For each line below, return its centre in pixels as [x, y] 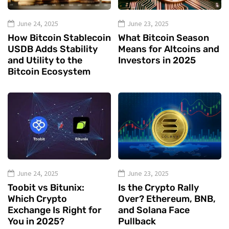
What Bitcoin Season [164, 38]
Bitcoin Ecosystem [49, 72]
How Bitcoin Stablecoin [59, 38]
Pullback [137, 222]
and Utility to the [45, 61]
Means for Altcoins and [169, 49]
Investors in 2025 [157, 61]
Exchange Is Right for [55, 210]
